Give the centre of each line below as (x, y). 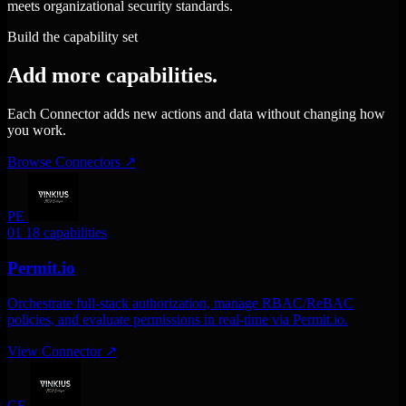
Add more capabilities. (112, 76)
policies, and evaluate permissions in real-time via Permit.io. (178, 319)
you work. (37, 130)
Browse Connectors (66, 162)
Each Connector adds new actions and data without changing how (196, 114)
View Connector (56, 351)
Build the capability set (72, 37)
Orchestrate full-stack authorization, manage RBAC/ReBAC (180, 303)
